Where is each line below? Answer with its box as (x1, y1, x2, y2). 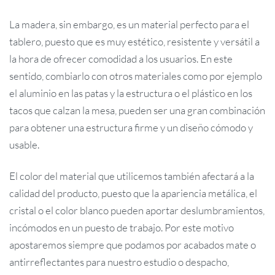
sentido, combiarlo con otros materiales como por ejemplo (9, 69, 262, 82)
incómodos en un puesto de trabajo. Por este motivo (9, 221, 234, 234)
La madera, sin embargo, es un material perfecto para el (9, 17, 249, 31)
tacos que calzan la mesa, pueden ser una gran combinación (9, 103, 265, 117)
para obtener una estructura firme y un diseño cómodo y (9, 120, 253, 134)
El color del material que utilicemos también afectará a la (9, 169, 254, 183)
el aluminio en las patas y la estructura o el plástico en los (9, 86, 252, 99)
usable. (9, 137, 39, 151)
